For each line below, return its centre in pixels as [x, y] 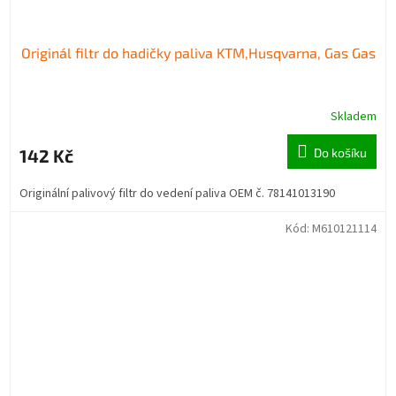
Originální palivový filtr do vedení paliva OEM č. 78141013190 [177, 193]
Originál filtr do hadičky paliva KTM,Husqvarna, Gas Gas [198, 52]
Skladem [354, 116]
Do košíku [340, 152]
